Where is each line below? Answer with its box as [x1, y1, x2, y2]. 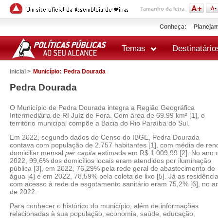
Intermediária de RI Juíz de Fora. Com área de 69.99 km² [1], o [10, 111, 205, 119]
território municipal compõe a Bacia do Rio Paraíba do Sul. [10, 119, 190, 127]
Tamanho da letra [140, 6, 184, 12]
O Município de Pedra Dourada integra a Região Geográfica [10, 104, 195, 111]
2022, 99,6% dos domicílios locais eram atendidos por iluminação [10, 157, 211, 164]
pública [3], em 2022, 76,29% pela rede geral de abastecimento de [10, 164, 215, 172]
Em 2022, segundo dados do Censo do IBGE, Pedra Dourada [10, 133, 200, 141]
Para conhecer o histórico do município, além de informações [10, 202, 199, 210]
